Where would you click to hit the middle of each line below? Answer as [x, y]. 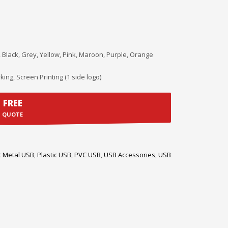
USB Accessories [129, 155]
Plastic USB [54, 155]
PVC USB [87, 155]
